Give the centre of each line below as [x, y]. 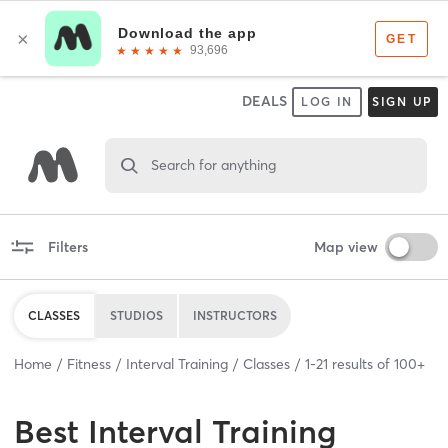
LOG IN [327, 101]
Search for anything [213, 164]
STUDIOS [136, 315]
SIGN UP [402, 101]
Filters [67, 246]
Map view [345, 246]
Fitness [89, 363]
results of [361, 363]
